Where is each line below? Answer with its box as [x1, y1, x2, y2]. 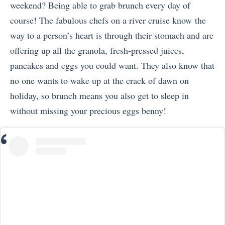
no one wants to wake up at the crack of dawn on [10, 74, 189, 87]
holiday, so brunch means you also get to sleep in [10, 89, 189, 102]
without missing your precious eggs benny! [10, 104, 166, 117]
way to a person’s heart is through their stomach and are [10, 29, 213, 42]
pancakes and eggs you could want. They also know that [10, 59, 214, 72]
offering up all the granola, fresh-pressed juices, [10, 44, 184, 57]
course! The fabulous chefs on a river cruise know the [10, 14, 206, 27]
